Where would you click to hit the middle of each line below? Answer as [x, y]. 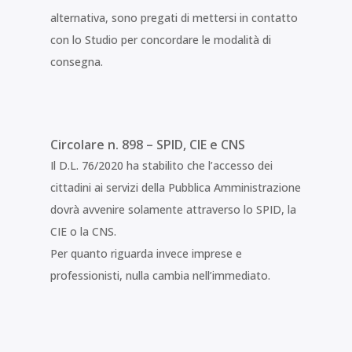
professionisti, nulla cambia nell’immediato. [160, 276]
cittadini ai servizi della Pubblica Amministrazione [175, 188]
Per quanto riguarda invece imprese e [146, 254]
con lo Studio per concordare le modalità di [160, 40]
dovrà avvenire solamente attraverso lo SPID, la [173, 210]
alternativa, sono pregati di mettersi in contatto [174, 18]
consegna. [76, 62]
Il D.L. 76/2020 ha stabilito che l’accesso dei [161, 166]
